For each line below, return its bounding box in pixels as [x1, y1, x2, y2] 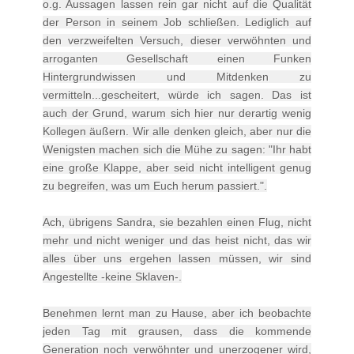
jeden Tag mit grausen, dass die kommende [43, 324, 311, 337]
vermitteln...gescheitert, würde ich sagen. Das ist [43, 88, 311, 101]
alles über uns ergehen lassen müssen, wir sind [43, 251, 311, 265]
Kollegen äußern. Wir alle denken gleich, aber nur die [43, 124, 311, 137]
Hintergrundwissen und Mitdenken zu [43, 70, 311, 83]
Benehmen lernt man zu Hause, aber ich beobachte [43, 306, 311, 319]
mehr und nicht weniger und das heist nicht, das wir [43, 233, 311, 247]
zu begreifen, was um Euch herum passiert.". [43, 179, 267, 192]
